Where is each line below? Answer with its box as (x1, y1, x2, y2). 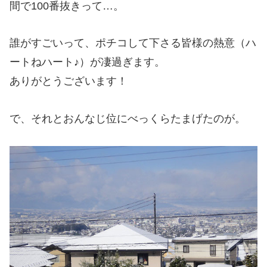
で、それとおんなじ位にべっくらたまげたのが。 (10, 112, 246, 125)
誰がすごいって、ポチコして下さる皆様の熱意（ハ (10, 37, 256, 49)
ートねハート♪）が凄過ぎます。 (10, 56, 165, 69)
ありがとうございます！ (10, 75, 128, 88)
